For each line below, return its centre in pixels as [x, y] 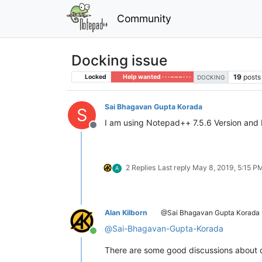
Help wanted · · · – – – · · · [156, 77]
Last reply [175, 167]
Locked [95, 77]
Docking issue [119, 60]
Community [144, 18]
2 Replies [141, 167]
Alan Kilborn [126, 212]
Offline [107, 131]
